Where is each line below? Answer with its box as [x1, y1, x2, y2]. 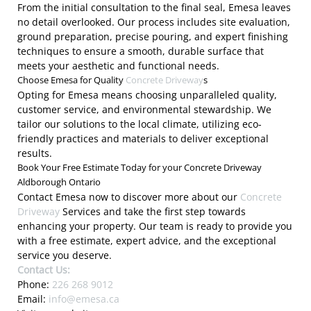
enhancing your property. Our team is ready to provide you [17, 219, 292, 233]
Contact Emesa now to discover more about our [17, 190, 240, 203]
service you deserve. [17, 249, 112, 262]
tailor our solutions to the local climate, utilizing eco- [17, 117, 262, 131]
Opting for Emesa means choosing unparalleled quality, [17, 88, 277, 101]
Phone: [17, 278, 52, 291]
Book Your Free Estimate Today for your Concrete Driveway [17, 161, 262, 174]
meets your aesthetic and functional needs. [17, 59, 219, 72]
